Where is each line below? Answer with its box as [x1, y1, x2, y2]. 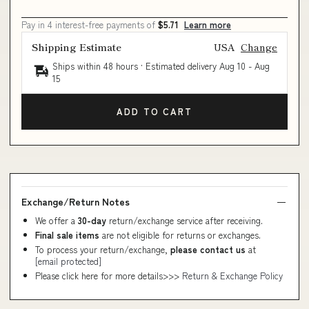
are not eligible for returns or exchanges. [99, 228, 261, 241]
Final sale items [35, 228, 99, 241]
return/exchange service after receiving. [109, 213, 263, 227]
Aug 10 [219, 59, 246, 72]
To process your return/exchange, [35, 242, 170, 256]
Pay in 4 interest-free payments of [21, 17, 158, 31]
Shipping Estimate [32, 39, 121, 54]
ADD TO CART [117, 105, 192, 118]
